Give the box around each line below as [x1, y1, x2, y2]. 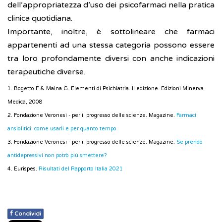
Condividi [14, 211, 41, 218]
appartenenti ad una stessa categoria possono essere [7, 40, 215, 51]
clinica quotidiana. [7, 13, 72, 24]
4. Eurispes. [7, 166, 39, 172]
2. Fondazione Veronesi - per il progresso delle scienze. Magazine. [7, 112, 176, 119]
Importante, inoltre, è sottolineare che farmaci [7, 27, 215, 37]
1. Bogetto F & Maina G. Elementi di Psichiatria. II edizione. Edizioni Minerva [7, 85, 204, 92]
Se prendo [176, 139, 203, 146]
